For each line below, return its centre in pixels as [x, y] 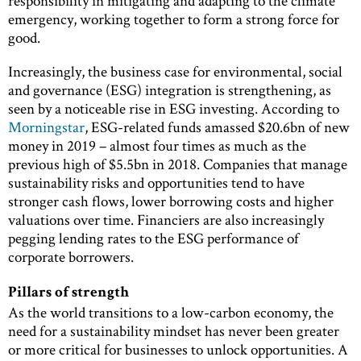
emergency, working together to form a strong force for [174, 19]
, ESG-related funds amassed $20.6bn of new [217, 127]
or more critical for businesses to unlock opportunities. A [178, 349]
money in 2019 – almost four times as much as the [157, 146]
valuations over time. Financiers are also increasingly [166, 220]
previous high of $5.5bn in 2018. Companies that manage [178, 164]
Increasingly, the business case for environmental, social [175, 72]
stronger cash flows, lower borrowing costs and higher [171, 201]
